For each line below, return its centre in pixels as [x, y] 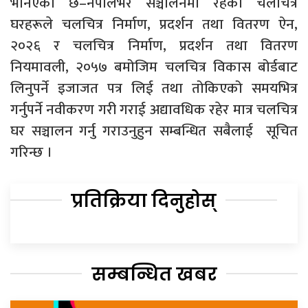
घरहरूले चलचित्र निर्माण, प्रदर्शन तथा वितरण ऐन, [154, 24]
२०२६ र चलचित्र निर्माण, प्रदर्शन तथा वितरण [154, 45]
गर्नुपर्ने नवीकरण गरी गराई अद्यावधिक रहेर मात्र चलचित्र [154, 109]
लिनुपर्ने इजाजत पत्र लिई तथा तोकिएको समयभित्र [154, 88]
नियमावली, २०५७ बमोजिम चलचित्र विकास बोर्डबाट [154, 67]
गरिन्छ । [31, 152]
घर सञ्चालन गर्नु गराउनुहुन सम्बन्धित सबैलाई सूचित [154, 131]
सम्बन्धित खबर [154, 274]
